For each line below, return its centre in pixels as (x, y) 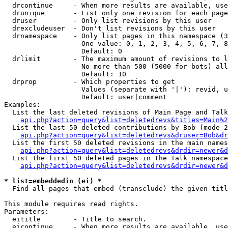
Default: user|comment (85, 97)
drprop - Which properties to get (90, 82)
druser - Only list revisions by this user (108, 21)
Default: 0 (63, 51)
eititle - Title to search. (75, 219)
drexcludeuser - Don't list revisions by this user (110, 28)
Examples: (22, 105)
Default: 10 (65, 74)
